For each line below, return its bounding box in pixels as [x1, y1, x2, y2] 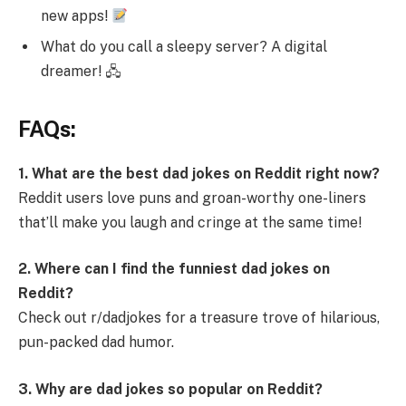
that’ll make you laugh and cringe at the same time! [18, 213, 362, 231]
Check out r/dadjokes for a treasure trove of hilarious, [18, 309, 380, 327]
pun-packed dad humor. [18, 333, 174, 352]
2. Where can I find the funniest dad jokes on [18, 260, 330, 278]
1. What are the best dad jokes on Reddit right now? [18, 164, 380, 182]
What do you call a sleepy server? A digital [41, 38, 327, 56]
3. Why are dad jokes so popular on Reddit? [18, 380, 323, 398]
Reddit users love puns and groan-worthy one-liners [18, 188, 366, 207]
